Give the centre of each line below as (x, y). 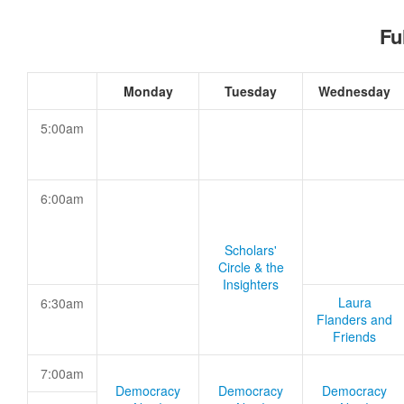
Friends (354, 336)
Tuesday (251, 91)
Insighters (251, 284)
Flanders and (354, 319)
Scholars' (251, 250)
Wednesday (354, 91)
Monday (148, 91)
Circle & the (251, 267)
